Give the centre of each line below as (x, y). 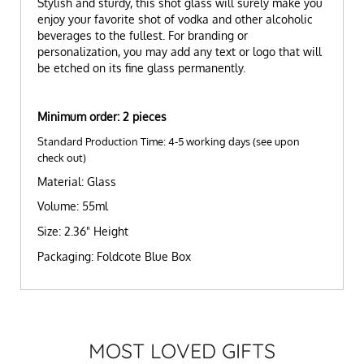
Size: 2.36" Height (83, 232)
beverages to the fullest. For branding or (143, 35)
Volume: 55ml (73, 206)
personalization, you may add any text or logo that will (180, 51)
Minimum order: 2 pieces (102, 116)
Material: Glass (77, 181)
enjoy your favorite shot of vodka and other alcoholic (175, 19)
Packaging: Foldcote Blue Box (115, 256)
